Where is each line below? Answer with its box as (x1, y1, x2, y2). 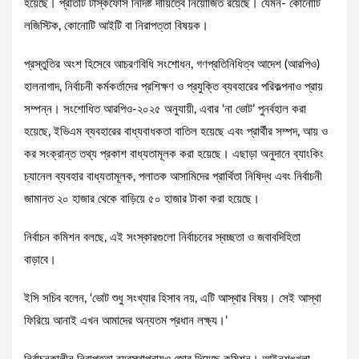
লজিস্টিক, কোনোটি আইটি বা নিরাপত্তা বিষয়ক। (24, 20, 208, 33)
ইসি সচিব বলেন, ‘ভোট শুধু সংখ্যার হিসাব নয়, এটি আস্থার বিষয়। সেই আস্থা (24, 292, 321, 305)
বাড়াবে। (24, 254, 59, 267)
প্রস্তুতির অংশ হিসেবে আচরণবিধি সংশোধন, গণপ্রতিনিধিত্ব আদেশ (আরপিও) (24, 58, 320, 71)
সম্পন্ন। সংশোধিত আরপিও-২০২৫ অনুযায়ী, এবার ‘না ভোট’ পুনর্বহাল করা (24, 103, 306, 116)
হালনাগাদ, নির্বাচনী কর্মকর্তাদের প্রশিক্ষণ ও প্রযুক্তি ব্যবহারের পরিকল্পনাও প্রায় (24, 81, 323, 94)
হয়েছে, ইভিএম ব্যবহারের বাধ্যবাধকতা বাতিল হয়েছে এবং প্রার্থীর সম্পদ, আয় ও (24, 126, 328, 139)
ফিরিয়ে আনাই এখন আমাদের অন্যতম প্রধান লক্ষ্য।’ (24, 315, 228, 328)
